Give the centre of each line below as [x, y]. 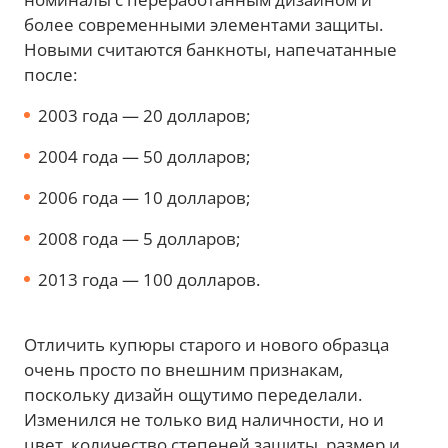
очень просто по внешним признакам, [183, 369]
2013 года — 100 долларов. [149, 279]
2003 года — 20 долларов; [144, 115]
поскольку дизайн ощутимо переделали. [193, 394]
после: [50, 74]
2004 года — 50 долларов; [144, 156]
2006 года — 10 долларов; [144, 197]
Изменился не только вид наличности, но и [204, 419]
